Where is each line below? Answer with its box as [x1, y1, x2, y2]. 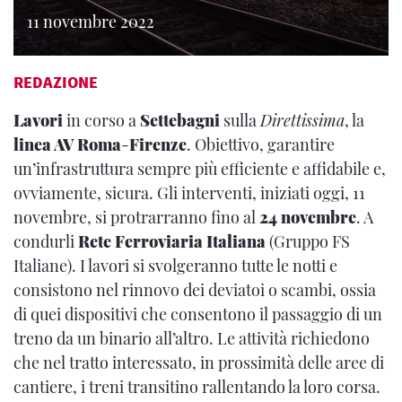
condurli [13, 231, 78, 252]
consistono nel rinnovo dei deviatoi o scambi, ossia [13, 279, 376, 301]
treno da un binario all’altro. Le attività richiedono [13, 328, 370, 349]
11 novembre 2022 [27, 11, 154, 32]
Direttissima [260, 109, 345, 131]
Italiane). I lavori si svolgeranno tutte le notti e [13, 255, 337, 276]
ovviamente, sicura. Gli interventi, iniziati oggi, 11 [13, 182, 365, 204]
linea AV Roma [13, 134, 121, 155]
